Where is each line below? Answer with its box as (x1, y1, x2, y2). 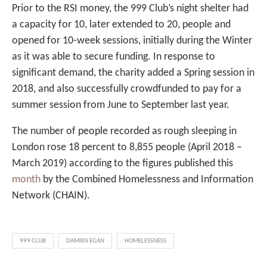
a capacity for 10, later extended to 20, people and (12, 19, 231, 31)
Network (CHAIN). (12, 190, 90, 202)
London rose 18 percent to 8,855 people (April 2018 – (12, 142, 242, 154)
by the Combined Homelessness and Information (41, 174, 253, 186)
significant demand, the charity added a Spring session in (12, 67, 254, 79)
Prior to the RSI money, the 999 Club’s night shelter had (12, 3, 249, 15)
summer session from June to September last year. (12, 100, 229, 111)
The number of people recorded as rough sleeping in (12, 126, 237, 138)
